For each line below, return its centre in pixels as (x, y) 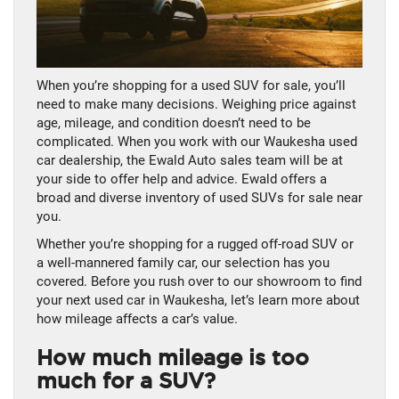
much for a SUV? (126, 381)
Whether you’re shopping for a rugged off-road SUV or (195, 244)
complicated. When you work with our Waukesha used (197, 142)
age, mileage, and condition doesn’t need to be (174, 123)
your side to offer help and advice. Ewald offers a (182, 179)
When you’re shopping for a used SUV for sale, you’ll (191, 86)
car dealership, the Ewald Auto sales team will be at (190, 161)
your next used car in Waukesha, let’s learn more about (198, 301)
